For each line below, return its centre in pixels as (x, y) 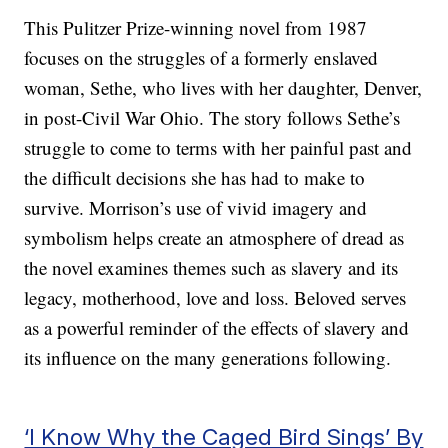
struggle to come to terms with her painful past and (218, 148)
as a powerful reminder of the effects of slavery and (217, 328)
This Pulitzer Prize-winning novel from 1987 (196, 28)
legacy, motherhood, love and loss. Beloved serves (215, 298)
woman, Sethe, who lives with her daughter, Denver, (223, 88)
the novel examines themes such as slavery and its (211, 268)
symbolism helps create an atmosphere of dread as (214, 238)
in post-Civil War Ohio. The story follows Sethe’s (212, 118)
